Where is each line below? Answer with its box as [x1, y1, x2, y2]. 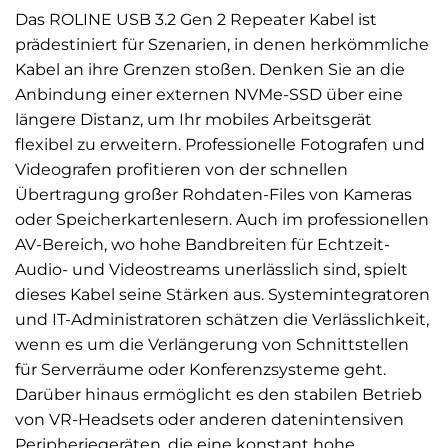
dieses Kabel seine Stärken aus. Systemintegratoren [15, 284, 430, 304]
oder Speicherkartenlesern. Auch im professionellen [15, 209, 429, 229]
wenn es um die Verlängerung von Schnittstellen [15, 334, 409, 354]
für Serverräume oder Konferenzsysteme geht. [15, 359, 386, 379]
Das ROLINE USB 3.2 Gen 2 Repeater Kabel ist [15, 9, 377, 29]
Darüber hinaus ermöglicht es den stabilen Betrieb [15, 384, 422, 404]
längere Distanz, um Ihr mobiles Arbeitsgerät [15, 109, 372, 129]
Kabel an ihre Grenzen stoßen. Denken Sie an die [15, 59, 405, 79]
